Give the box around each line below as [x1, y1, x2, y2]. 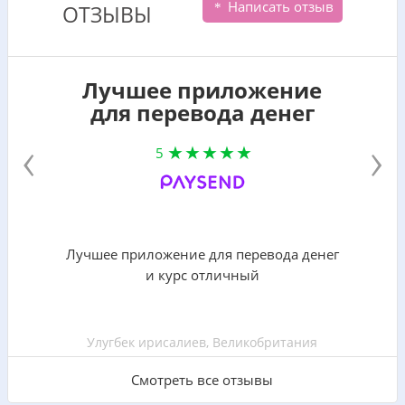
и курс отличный [145, 265, 259, 284]
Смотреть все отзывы [131, 370, 274, 389]
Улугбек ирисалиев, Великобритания [87, 333, 318, 351]
